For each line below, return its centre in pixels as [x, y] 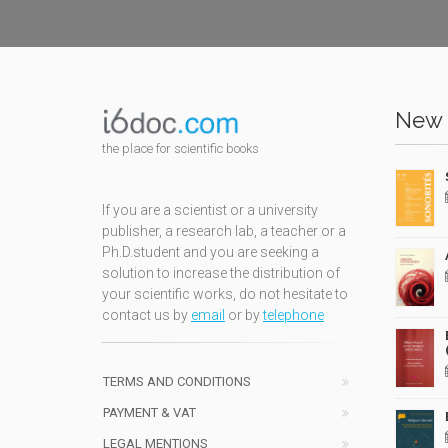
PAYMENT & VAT [149, 413]
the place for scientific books [180, 149]
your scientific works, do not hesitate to [225, 294]
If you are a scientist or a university [210, 210]
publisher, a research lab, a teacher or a [224, 231]
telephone [293, 315]
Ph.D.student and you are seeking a [210, 252]
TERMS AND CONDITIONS [177, 382]
